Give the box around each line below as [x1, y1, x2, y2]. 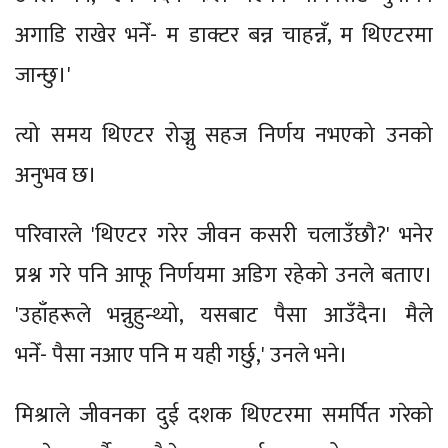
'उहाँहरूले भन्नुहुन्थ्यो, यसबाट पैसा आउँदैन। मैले [15, 296, 433, 334]
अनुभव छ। [15, 156, 102, 194]
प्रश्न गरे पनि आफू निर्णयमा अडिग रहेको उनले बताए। [15, 256, 433, 294]
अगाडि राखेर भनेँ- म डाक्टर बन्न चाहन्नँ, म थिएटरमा [15, 16, 433, 54]
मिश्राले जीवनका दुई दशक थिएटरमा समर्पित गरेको [15, 396, 433, 434]
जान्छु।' [15, 56, 76, 94]
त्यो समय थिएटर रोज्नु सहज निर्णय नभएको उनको [15, 116, 433, 154]
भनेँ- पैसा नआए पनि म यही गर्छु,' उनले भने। [15, 336, 348, 374]
